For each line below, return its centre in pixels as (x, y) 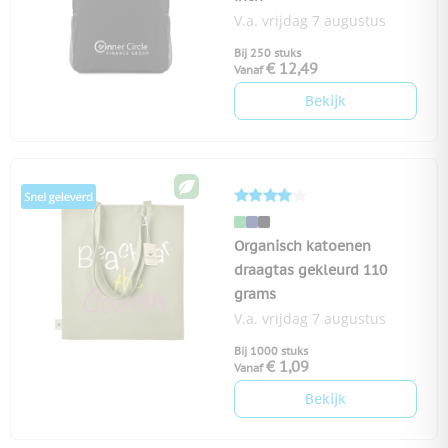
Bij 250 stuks (267, 53)
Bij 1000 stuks (271, 351)
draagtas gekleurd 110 (310, 270)
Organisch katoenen (302, 246)
